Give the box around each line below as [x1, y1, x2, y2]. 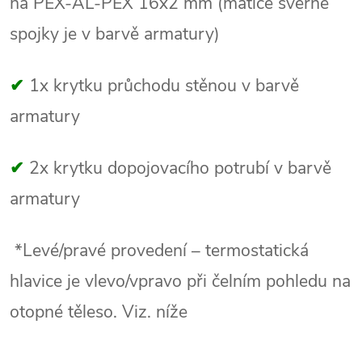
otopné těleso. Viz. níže [10, 300, 187, 325]
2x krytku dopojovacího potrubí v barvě [29, 156, 331, 181]
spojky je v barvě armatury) [10, 22, 220, 47]
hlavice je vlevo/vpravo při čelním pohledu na [10, 269, 351, 294]
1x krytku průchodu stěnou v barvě [29, 74, 299, 99]
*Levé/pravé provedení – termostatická [10, 238, 309, 263]
